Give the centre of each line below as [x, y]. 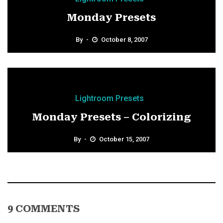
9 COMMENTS [44, 209]
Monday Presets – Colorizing [111, 117]
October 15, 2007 [124, 139]
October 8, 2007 [124, 40]
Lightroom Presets [110, 99]
